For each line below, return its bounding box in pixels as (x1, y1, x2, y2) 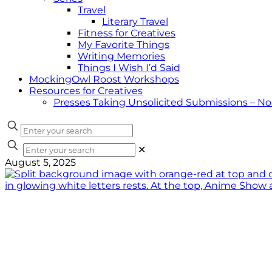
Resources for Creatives (29, 85, 143, 97)
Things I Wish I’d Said (78, 62, 180, 73)
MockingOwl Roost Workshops (29, 73, 179, 85)
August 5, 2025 (5, 157, 76, 168)
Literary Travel (102, 16, 168, 27)
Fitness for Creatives (78, 27, 175, 39)
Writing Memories (78, 50, 165, 62)
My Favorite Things (78, 39, 169, 50)
